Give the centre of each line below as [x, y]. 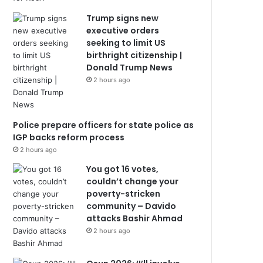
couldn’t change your [133, 181]
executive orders [123, 31]
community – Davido [131, 206]
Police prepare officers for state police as [104, 125]
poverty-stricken [124, 194]
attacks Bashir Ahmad [135, 218]
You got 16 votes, [123, 169]
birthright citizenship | [134, 55]
